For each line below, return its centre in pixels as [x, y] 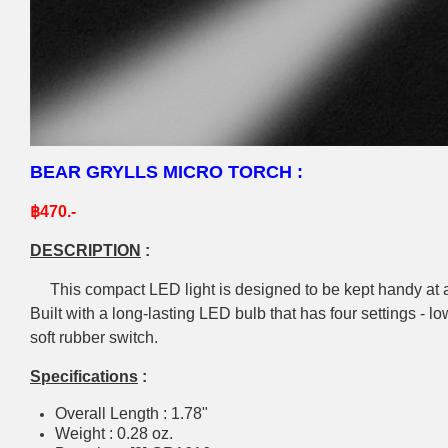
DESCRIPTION [85, 250]
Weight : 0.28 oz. [114, 433]
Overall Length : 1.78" [131, 413]
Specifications [84, 376]
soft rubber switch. [94, 337]
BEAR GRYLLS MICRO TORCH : [166, 171]
